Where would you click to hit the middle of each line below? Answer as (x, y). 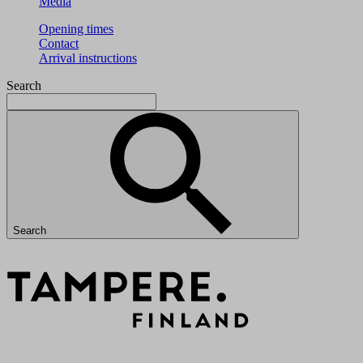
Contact (59, 43)
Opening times (76, 29)
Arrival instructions (88, 58)
